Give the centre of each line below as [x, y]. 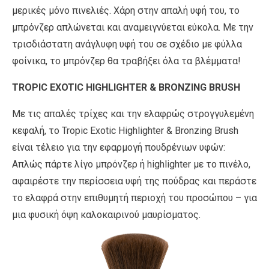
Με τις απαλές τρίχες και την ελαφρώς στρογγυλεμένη [133, 113]
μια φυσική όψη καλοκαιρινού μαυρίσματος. [106, 214]
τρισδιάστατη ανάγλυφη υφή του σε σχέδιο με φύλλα [127, 44]
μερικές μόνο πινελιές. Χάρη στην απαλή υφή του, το [126, 10]
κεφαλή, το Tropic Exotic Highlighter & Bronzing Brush [125, 130]
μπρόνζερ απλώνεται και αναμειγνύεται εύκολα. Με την [133, 27]
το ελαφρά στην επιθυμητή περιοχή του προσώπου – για [134, 198]
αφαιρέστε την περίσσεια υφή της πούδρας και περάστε [134, 181]
